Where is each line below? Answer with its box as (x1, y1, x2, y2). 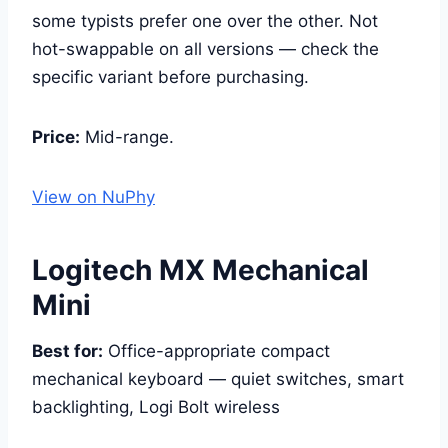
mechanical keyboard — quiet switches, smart (32, 368, 404, 389)
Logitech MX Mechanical (32, 252, 369, 287)
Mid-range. (80, 126, 174, 147)
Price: (32, 126, 80, 147)
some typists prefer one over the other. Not (32, 10, 378, 31)
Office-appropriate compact (103, 340, 330, 361)
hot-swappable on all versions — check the (32, 38, 379, 59)
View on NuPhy (32, 186, 155, 207)
